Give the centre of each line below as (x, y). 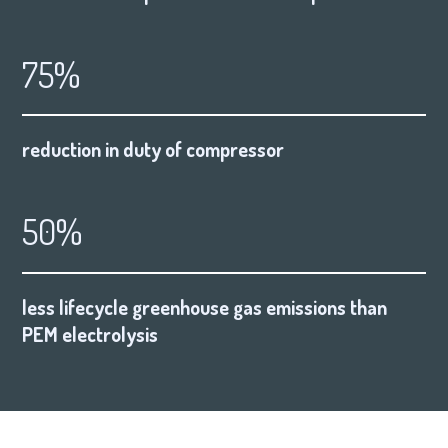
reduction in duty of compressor (153, 150)
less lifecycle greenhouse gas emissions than (205, 307)
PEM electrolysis (90, 334)
